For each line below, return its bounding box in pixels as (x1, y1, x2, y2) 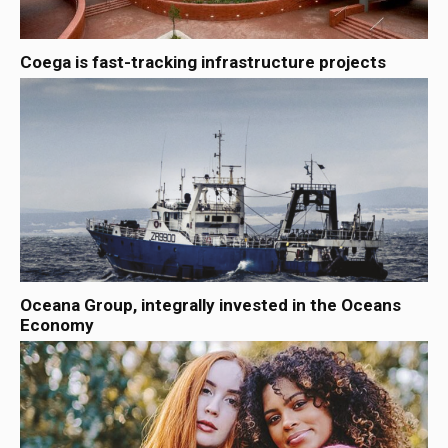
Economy (20, 315, 94, 335)
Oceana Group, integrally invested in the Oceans (20, 295, 401, 315)
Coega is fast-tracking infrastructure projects (20, 52, 386, 72)
